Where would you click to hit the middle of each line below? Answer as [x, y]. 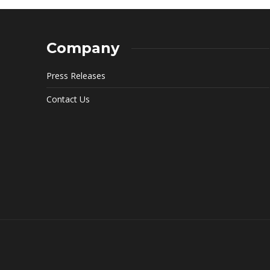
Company [83, 48]
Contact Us [68, 99]
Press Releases [76, 76]
